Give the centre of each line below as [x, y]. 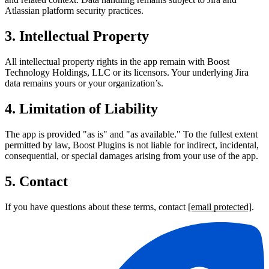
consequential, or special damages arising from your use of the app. [131, 156]
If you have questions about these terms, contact [96, 207]
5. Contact [36, 181]
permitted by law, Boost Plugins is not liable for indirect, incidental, [132, 145]
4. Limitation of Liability [81, 109]
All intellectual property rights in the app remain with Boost [117, 62]
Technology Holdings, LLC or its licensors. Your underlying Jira [127, 73]
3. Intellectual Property [77, 36]
